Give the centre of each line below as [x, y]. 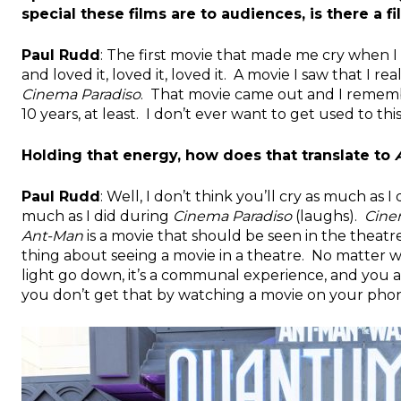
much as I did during [97, 216]
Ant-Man [52, 235]
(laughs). [328, 216]
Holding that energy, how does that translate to [208, 155]
